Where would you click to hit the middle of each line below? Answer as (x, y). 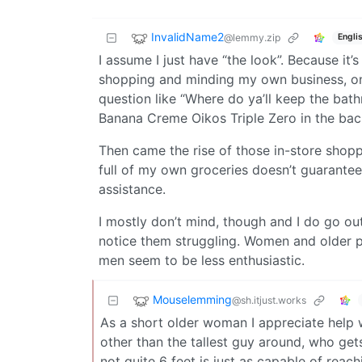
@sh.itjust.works (269, 300)
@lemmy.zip (252, 37)
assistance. (132, 189)
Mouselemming (192, 299)
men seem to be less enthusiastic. (202, 260)
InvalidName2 (187, 36)
